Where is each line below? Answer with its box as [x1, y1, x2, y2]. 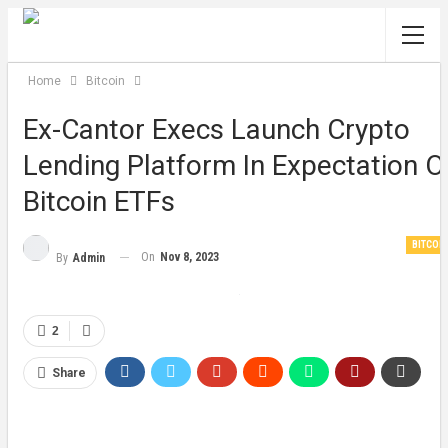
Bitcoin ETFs [23, 185, 175, 218]
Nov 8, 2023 [160, 250, 219, 264]
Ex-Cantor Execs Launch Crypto [23, 113, 410, 146]
